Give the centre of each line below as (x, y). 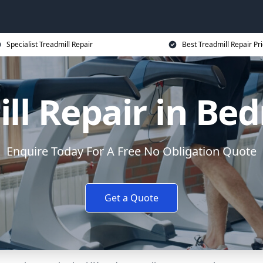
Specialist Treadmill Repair (49, 44)
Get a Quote (131, 198)
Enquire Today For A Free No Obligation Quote (131, 151)
